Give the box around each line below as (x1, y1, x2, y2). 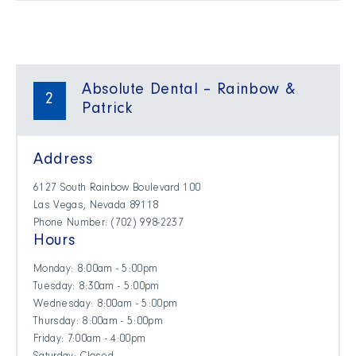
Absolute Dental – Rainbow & (82, 83, 296, 100)
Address (33, 153, 93, 170)
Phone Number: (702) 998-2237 (33, 219, 184, 230)
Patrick (82, 103, 133, 119)
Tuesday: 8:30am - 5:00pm (33, 282, 160, 294)
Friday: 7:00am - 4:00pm (33, 335, 146, 346)
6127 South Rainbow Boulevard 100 (33, 184, 201, 195)
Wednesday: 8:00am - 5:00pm (33, 300, 178, 311)
